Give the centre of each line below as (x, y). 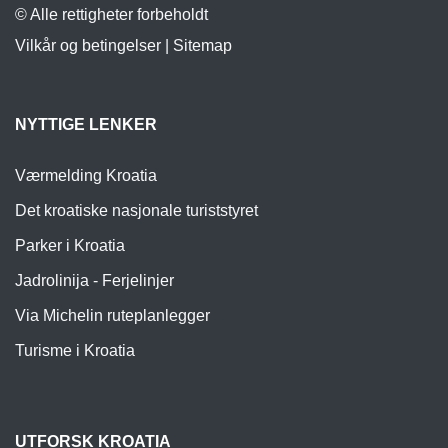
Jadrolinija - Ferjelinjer (94, 281)
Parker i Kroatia (70, 246)
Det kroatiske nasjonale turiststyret (136, 211)
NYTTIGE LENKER (86, 125)
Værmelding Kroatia (86, 176)
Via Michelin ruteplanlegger (112, 316)
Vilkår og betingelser (88, 46)
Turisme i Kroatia (75, 351)
